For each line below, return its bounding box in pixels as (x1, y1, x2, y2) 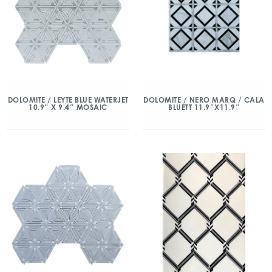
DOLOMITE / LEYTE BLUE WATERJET (7, 95, 129, 104)
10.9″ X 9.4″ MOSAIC (29, 102, 107, 112)
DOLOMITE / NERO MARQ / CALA (143, 95, 265, 104)
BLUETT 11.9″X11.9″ (168, 102, 240, 112)
